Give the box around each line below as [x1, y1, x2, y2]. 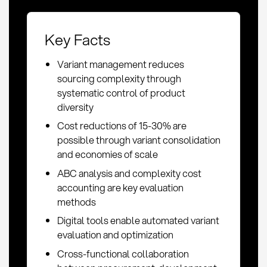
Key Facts [45, 28, 111, 50]
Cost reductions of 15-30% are [57, 119, 187, 133]
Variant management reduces [57, 57, 185, 71]
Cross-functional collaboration [57, 246, 190, 260]
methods [57, 194, 97, 209]
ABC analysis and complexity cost [57, 166, 202, 180]
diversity [57, 100, 94, 114]
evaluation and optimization [57, 228, 174, 242]
